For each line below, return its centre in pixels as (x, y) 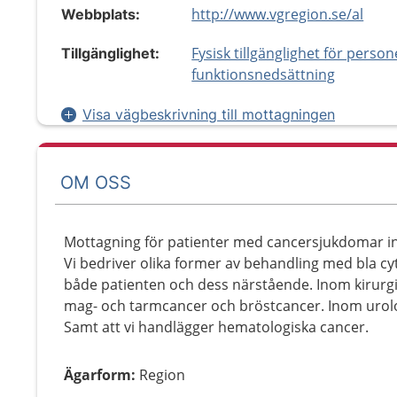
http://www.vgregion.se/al (278, 14)
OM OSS (96, 182)
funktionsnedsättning (264, 74)
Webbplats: (101, 14)
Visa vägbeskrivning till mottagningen (209, 114)
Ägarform (97, 375)
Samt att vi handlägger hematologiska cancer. (216, 327)
